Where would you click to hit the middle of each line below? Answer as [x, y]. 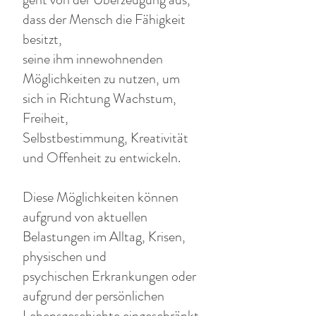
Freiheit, [45, 118]
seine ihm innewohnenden [93, 59]
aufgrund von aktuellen [85, 217]
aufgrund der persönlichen [93, 296]
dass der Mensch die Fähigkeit [104, 19]
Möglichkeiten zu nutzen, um [101, 79]
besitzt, [42, 39]
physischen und [65, 256]
